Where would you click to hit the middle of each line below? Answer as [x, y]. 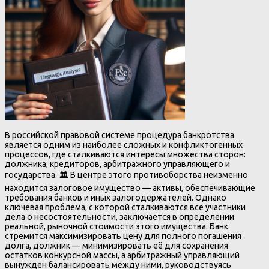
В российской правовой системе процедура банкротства [119, 135]
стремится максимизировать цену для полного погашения [123, 236]
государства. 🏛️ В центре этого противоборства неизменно [126, 175]
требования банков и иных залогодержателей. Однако [116, 198]
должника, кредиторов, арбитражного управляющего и [117, 164]
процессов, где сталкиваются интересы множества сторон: [125, 155]
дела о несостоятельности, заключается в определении [119, 217]
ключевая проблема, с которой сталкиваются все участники [125, 207]
